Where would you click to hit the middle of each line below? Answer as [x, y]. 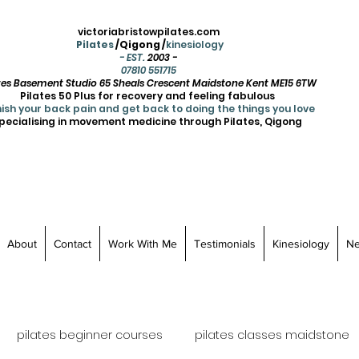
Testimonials [224, 243]
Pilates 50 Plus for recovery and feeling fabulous [148, 96]
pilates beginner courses [90, 335]
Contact [72, 243]
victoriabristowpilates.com [148, 32]
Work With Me [142, 243]
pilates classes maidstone [272, 335]
